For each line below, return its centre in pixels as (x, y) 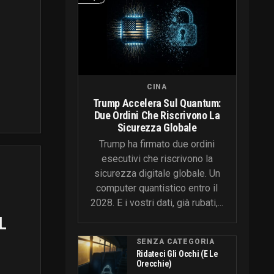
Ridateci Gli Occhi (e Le (177, 254)
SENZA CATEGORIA (176, 241)
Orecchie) (154, 263)
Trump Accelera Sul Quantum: (157, 103)
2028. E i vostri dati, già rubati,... (157, 202)
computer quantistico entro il (157, 188)
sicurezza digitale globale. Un (157, 173)
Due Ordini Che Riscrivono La (157, 115)
